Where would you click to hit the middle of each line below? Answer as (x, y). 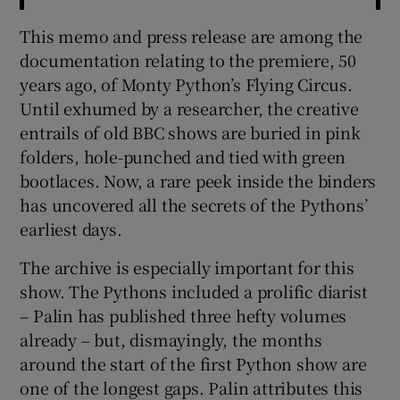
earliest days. (71, 228)
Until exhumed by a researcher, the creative (189, 108)
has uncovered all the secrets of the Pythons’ (194, 204)
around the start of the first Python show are (193, 363)
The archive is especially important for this (187, 267)
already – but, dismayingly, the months (171, 339)
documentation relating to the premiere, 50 (188, 59)
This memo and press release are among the (192, 35)
